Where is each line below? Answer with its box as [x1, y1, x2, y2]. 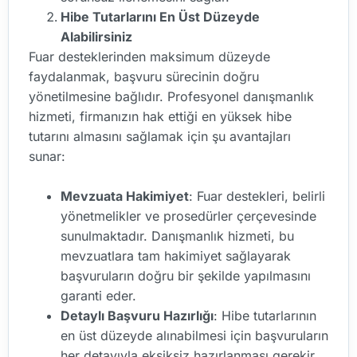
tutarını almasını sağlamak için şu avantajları [29, 127, 291, 144]
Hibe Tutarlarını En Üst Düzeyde [61, 8, 260, 25]
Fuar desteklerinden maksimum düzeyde [29, 48, 270, 65]
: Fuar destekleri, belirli [189, 188, 325, 205]
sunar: [29, 147, 65, 164]
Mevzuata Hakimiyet [61, 188, 189, 205]
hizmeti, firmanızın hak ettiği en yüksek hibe [29, 108, 292, 124]
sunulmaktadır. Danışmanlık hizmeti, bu [61, 228, 294, 245]
